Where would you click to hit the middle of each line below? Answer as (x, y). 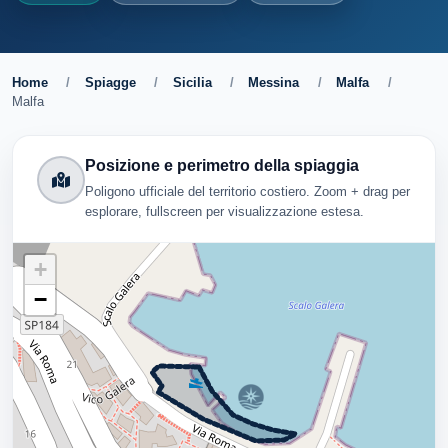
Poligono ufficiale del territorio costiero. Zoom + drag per (247, 191)
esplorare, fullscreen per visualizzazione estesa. (224, 211)
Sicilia (192, 82)
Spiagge (110, 82)
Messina (274, 82)
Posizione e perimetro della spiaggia (222, 165)
